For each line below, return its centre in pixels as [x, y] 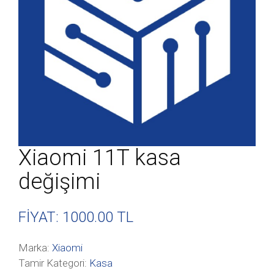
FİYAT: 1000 [56, 217]
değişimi [59, 182]
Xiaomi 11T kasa [100, 158]
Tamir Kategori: [54, 263]
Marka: [35, 248]
